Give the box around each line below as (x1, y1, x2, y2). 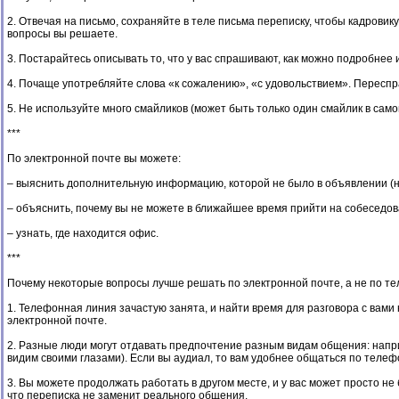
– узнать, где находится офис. (7, 227, 159, 240)
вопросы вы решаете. (7, 28, 118, 40)
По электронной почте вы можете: (7, 152, 181, 165)
